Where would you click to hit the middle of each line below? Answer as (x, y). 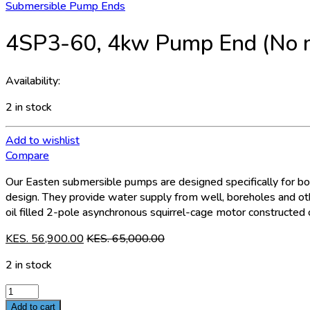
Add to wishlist (43, 140)
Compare (27, 155)
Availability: (33, 81)
